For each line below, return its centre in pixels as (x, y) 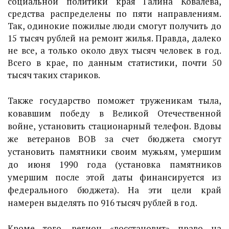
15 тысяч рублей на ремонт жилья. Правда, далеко (114, 38)
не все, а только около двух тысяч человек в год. (114, 50)
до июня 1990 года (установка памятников (114, 164)
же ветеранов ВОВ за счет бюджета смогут (114, 139)
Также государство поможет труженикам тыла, (114, 100)
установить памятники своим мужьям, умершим (114, 152)
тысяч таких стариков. (54, 75)
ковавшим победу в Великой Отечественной (114, 113)
